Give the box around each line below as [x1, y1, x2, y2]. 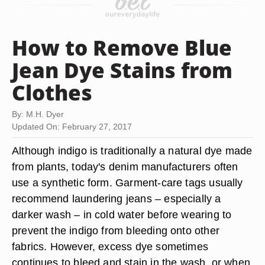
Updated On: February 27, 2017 [12, 122, 132, 131]
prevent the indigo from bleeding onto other [12, 224, 219, 237]
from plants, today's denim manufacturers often [12, 160, 238, 173]
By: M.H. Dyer [12, 109, 64, 119]
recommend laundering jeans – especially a [12, 192, 221, 205]
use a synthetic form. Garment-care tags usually [12, 176, 243, 189]
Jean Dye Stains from [12, 56, 232, 84]
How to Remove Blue [12, 33, 232, 62]
